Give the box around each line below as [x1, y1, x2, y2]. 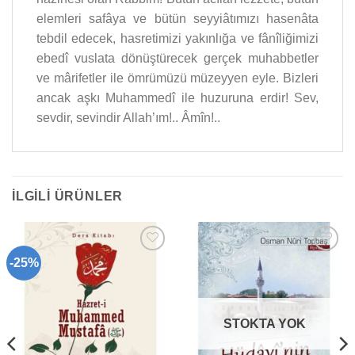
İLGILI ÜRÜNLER [12, 189, 124, 204]
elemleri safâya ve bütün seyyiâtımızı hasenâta [36, 12, 319, 26]
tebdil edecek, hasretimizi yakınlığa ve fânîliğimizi [36, 32, 319, 46]
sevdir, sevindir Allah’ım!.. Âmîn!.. [36, 111, 220, 125]
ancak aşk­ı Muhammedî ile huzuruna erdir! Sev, [36, 91, 319, 105]
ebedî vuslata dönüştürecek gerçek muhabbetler [36, 52, 319, 66]
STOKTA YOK [223, 316, 306, 330]
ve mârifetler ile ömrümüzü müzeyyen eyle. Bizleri [36, 71, 319, 86]
